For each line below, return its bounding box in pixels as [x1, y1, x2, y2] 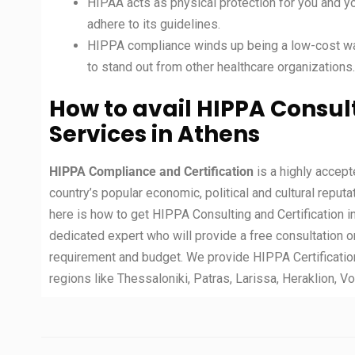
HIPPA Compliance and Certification [49, 164, 257, 180]
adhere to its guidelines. [87, 17, 220, 32]
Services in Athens [49, 119, 260, 151]
